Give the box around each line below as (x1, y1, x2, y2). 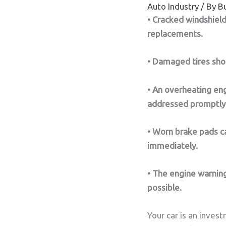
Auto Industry (147, 2, 199, 12)
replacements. (147, 29, 203, 39)
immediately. (147, 140, 198, 150)
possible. (147, 182, 182, 192)
